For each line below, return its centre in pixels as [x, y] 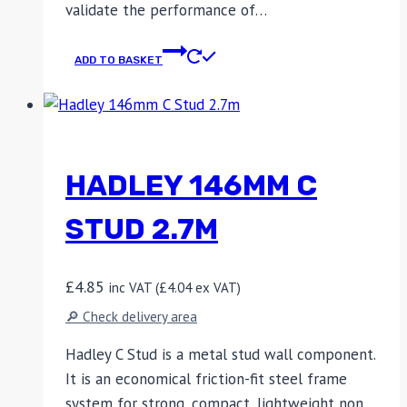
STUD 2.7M [142, 228]
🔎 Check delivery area [131, 316]
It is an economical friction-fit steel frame [206, 379]
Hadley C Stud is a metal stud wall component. [220, 354]
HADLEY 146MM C [191, 185]
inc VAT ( [134, 288]
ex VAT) [216, 288]
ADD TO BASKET [119, 60]
